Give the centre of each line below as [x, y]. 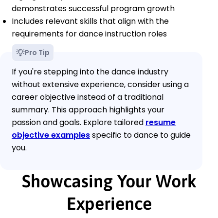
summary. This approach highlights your [88, 110]
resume [161, 123]
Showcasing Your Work [109, 181]
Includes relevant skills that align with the [90, 21]
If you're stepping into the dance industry [90, 72]
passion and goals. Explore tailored [79, 123]
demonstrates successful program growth [93, 9]
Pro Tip [37, 53]
